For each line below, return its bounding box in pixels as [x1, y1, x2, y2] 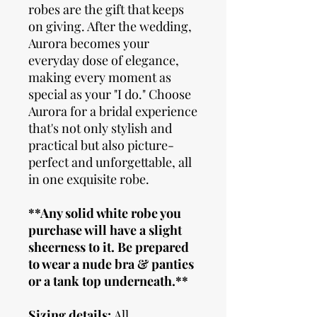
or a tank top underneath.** [28, 272, 188, 290]
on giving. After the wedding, [28, 18, 192, 35]
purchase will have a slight [28, 221, 182, 239]
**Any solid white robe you [28, 204, 181, 222]
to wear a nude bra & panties [28, 255, 194, 273]
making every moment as [28, 69, 171, 86]
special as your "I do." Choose [28, 86, 191, 103]
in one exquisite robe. [28, 171, 149, 188]
